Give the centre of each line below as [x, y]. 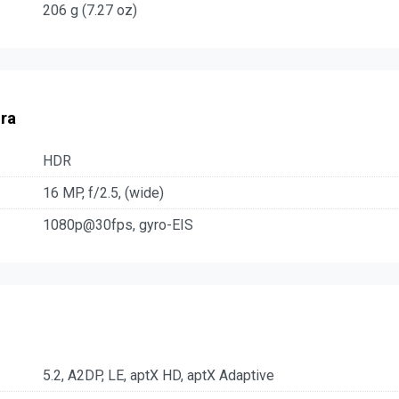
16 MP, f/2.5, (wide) [103, 193]
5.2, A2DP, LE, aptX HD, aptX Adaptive [159, 376]
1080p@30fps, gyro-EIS [118, 225]
